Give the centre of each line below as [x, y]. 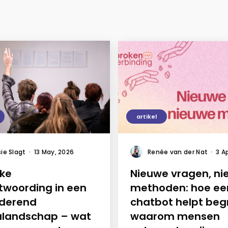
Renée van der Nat [178, 152]
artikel [147, 116]
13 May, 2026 [54, 152]
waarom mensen [175, 216]
